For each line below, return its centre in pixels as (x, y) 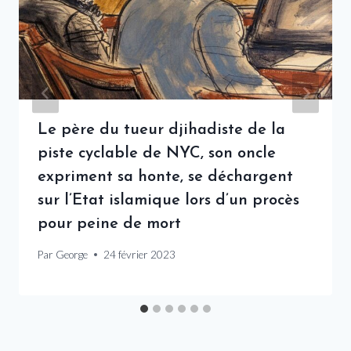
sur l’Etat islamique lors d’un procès (168, 201)
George (72, 254)
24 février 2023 (140, 254)
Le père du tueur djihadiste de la (161, 130)
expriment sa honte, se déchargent (165, 177)
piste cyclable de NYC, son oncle (157, 154)
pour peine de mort (109, 224)
